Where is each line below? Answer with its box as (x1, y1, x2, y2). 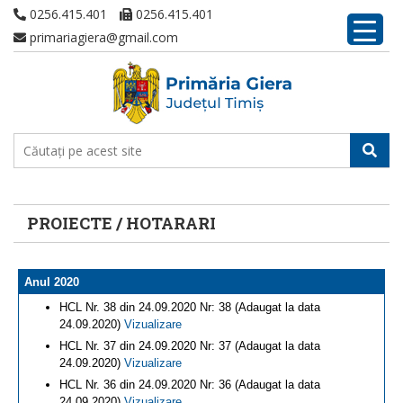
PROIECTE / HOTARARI (27, 212, 216, 234)
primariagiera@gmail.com (26, 29, 178, 46)
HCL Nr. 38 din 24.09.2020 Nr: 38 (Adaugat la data (59, 300, 320, 314)
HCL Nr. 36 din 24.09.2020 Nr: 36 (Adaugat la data (59, 378, 320, 391)
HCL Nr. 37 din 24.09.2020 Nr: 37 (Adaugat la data (59, 339, 320, 353)
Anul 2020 (24, 275, 79, 289)
